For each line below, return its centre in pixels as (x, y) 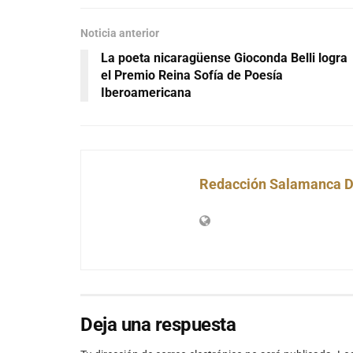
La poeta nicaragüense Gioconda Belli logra (224, 58)
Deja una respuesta (158, 325)
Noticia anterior (120, 33)
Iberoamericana (146, 93)
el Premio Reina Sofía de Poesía (192, 76)
